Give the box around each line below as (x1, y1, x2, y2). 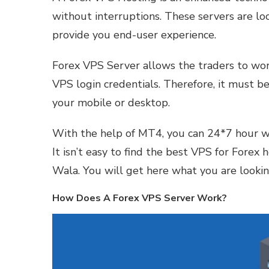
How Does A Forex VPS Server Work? (52, 192, 227, 205)
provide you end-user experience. (52, 28, 216, 43)
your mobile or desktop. (52, 95, 170, 110)
